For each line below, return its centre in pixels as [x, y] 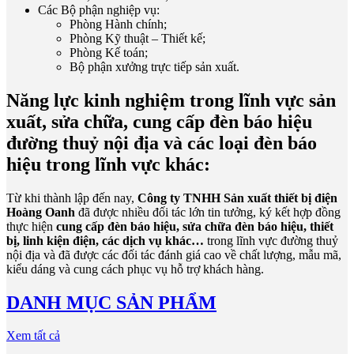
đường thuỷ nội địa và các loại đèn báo [162, 143]
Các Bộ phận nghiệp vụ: [99, 9]
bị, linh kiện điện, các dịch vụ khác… [105, 240]
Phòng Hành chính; [118, 24]
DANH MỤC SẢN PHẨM [111, 302]
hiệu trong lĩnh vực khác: [108, 164]
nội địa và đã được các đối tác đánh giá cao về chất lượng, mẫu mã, [174, 254]
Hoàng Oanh [41, 212]
